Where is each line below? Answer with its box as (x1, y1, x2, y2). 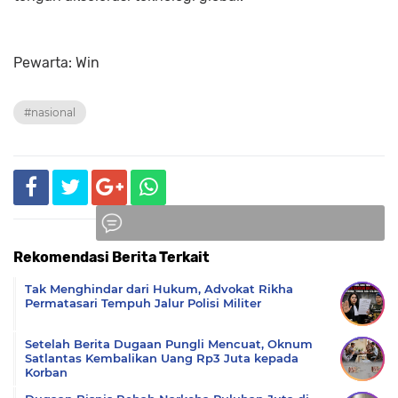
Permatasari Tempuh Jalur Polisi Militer (25, 295, 261, 310)
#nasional (24, 105, 76, 119)
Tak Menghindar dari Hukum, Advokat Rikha (25, 281, 293, 296)
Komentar (214, 256, 270, 270)
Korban (25, 364, 68, 379)
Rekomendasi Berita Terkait (13, 248, 210, 266)
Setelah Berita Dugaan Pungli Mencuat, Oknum (25, 336, 313, 351)
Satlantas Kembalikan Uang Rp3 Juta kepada (25, 350, 298, 365)
